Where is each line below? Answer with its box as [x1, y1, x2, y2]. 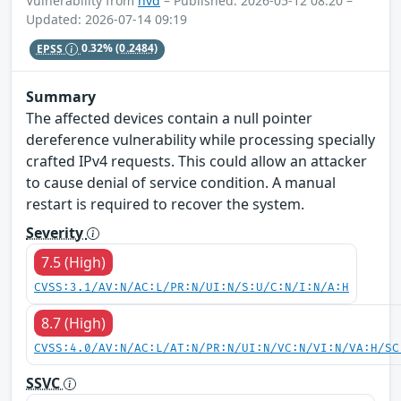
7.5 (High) [41, 252, 106, 272]
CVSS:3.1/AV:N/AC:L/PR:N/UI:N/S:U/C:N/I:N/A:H [34, 280, 349, 294]
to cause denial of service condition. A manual [26, 172, 336, 192]
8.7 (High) [41, 312, 106, 333]
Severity [26, 222, 87, 243]
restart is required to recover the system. [26, 193, 304, 214]
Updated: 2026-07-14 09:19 [26, 11, 187, 29]
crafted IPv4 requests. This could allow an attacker [26, 150, 367, 171]
